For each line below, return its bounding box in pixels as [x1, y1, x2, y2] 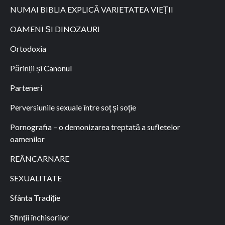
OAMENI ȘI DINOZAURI [10, 24, 100, 34]
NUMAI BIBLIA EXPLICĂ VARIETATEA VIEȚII [10, 5, 173, 14]
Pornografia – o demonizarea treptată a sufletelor [10, 122, 180, 132]
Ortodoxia [10, 44, 46, 53]
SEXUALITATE [10, 173, 62, 183]
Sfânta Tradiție [10, 193, 60, 202]
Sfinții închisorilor [10, 212, 69, 222]
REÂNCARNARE [10, 154, 69, 163]
